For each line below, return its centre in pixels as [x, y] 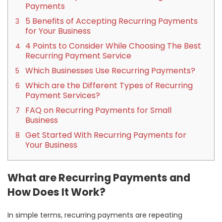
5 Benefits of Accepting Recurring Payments [111, 21]
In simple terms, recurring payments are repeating [95, 215]
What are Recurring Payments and [99, 177]
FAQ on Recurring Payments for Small [98, 110]
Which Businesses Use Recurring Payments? [110, 70]
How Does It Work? [56, 192]
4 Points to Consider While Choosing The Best [113, 46]
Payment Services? [63, 95]
